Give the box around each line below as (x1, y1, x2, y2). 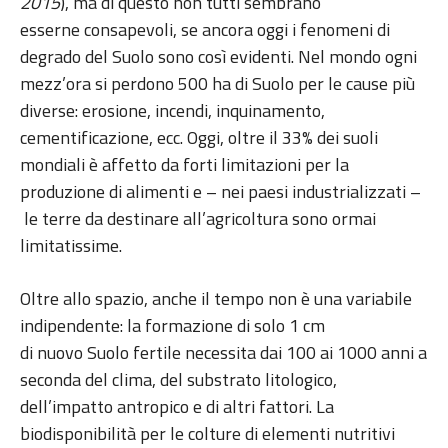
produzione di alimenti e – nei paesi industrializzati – (20, 178, 421, 206)
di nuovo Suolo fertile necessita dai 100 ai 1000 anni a (20, 339, 427, 367)
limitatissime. (20, 232, 126, 260)
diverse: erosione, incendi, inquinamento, (20, 97, 325, 125)
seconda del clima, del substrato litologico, (20, 366, 337, 394)
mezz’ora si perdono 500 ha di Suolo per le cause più (20, 70, 415, 98)
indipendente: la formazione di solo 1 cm (20, 312, 325, 340)
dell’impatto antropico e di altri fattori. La (20, 393, 334, 421)
